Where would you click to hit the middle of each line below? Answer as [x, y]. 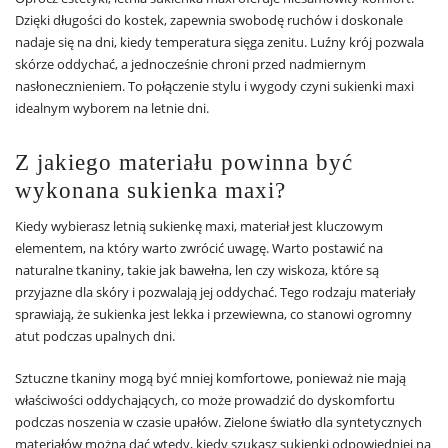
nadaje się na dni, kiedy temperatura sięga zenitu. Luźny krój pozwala [219, 42]
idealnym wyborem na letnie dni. [112, 108]
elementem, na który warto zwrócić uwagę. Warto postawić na [199, 248]
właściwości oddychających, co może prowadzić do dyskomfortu [205, 400]
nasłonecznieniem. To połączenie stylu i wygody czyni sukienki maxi [214, 86]
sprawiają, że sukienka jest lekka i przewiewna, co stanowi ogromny [213, 314]
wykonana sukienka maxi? [150, 191]
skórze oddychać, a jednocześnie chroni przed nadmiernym [190, 64]
